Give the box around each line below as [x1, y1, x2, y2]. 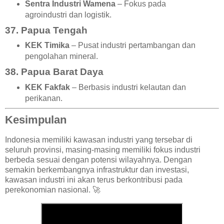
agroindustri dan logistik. [24, 10, 111, 19]
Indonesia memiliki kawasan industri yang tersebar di [5, 135, 192, 144]
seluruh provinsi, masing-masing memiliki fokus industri [5, 145, 200, 154]
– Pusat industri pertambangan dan [69, 41, 195, 50]
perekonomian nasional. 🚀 [5, 185, 100, 194]
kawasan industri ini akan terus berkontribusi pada [5, 175, 182, 184]
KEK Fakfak [24, 83, 70, 92]
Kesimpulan [5, 113, 66, 126]
